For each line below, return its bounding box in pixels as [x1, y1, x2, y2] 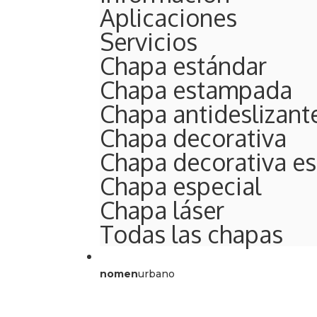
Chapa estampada [100, 74, 292, 105]
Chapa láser [100, 194, 224, 225]
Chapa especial [100, 170, 261, 201]
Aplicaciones [100, 1, 237, 33]
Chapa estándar [100, 50, 267, 81]
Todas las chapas [100, 218, 283, 249]
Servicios [100, 25, 197, 57]
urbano [138, 267, 175, 280]
